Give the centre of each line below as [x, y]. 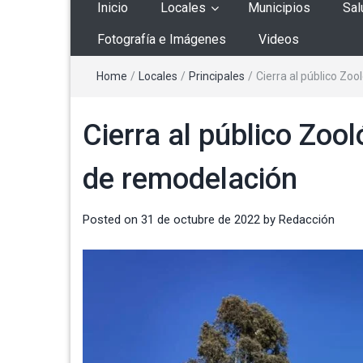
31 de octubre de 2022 [201, 220]
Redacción [307, 220]
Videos [279, 40]
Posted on [112, 220]
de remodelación [190, 179]
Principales [217, 77]
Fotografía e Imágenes [162, 40]
